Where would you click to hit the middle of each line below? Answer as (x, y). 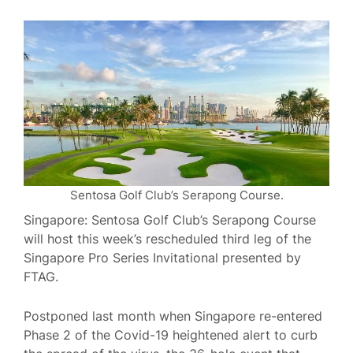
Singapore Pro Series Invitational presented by (162, 258)
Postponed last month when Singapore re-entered (173, 316)
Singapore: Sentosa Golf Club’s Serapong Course (170, 220)
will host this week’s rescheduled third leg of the (167, 239)
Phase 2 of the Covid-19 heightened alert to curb (171, 334)
